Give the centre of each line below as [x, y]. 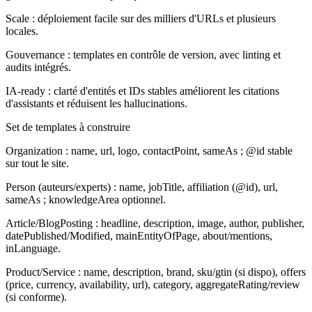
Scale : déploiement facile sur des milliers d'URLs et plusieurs [141, 18]
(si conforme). [36, 297]
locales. [22, 31]
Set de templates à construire [68, 127]
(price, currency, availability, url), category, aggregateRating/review [153, 284]
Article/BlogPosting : [52, 223]
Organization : [37, 150]
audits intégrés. [38, 67]
